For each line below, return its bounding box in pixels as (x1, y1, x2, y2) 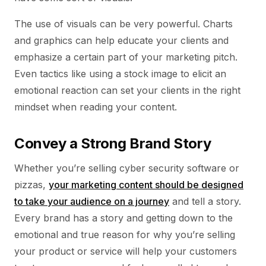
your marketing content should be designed (49, 179, 243, 191)
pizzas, (14, 179, 49, 191)
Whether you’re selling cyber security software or (14, 162, 239, 174)
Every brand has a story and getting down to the (14, 212, 233, 224)
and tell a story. (169, 195, 241, 207)
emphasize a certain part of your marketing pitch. (14, 51, 237, 63)
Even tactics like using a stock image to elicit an (14, 68, 226, 80)
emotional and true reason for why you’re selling (14, 229, 235, 240)
